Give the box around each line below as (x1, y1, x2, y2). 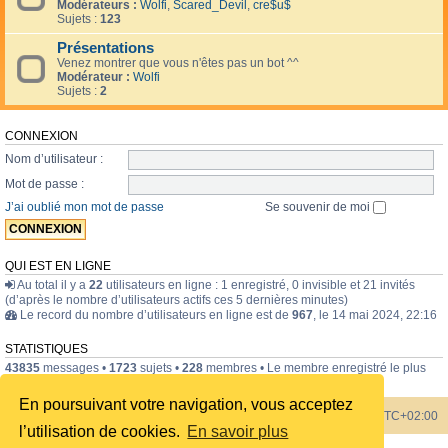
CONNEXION (5, 129, 78, 142)
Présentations (57, 39, 154, 56)
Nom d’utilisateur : (5, 152, 103, 166)
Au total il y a (15, 278, 89, 293)
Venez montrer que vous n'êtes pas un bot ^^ (57, 55, 299, 70)
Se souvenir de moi (265, 199, 373, 214)
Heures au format (278, 409, 375, 424)
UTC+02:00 (375, 409, 438, 424)
